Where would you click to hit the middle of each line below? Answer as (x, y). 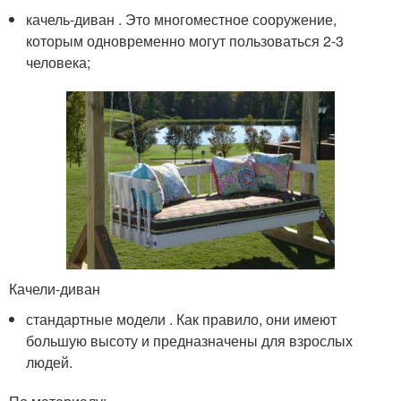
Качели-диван (55, 289)
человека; (59, 62)
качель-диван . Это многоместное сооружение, (182, 19)
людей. (50, 363)
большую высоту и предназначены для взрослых (190, 341)
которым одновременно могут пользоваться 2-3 (185, 40)
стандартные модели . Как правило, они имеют (182, 320)
